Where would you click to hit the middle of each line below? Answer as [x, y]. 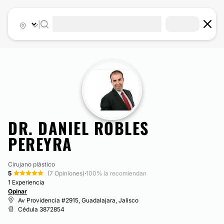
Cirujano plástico [31, 164]
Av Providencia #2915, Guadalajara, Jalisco [78, 200]
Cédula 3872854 [41, 209]
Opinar [17, 191]
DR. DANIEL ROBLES [78, 128]
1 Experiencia [26, 182]
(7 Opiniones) [66, 173]
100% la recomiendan [116, 173]
